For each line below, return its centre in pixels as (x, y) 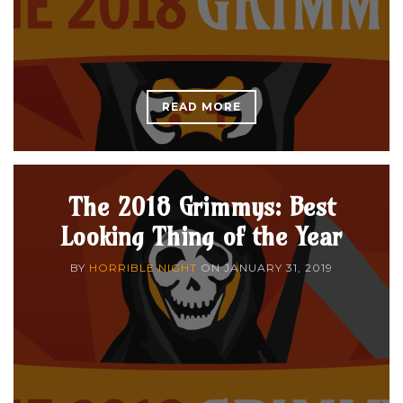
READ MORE (201, 106)
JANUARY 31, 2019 (278, 267)
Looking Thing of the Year (201, 236)
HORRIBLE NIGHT (143, 267)
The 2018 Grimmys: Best (201, 206)
